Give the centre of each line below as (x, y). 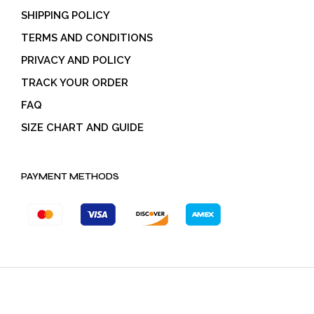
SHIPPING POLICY (66, 15)
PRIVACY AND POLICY (76, 60)
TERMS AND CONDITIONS (87, 37)
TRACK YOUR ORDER (75, 82)
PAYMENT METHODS (70, 176)
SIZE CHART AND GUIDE (82, 127)
